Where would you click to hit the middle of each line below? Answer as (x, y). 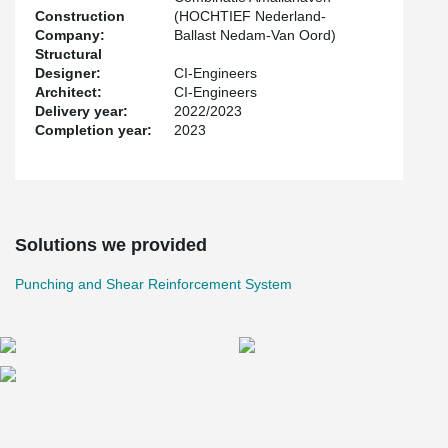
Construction (80, 15)
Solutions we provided (111, 244)
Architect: (68, 91)
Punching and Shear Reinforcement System (153, 283)
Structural (68, 53)
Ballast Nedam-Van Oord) (255, 34)
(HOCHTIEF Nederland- (250, 15)
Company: (70, 34)
